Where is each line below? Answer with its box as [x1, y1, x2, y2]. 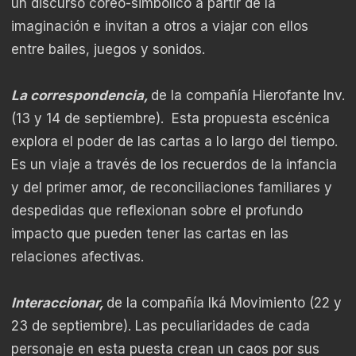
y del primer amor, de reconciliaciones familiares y [11, 180, 332, 196]
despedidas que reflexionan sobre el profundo [11, 203, 303, 219]
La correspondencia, [11, 87, 151, 104]
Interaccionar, [11, 295, 106, 311]
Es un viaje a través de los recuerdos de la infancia [11, 157, 337, 173]
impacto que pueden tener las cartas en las [11, 226, 288, 242]
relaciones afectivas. [11, 249, 144, 265]
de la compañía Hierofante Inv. [151, 87, 345, 104]
